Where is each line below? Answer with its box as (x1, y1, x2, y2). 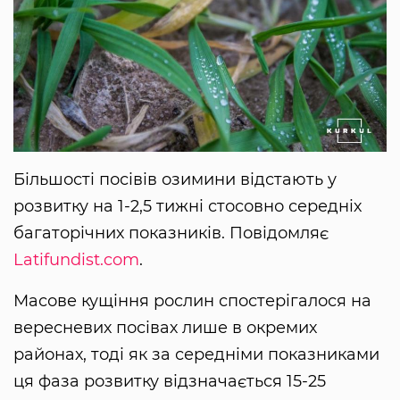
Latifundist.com (13, 250, 139, 271)
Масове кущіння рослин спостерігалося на (13, 291, 371, 312)
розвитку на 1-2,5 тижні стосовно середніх (13, 196, 362, 217)
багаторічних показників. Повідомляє (13, 223, 329, 244)
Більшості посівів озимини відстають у (13, 170, 337, 190)
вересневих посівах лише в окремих (13, 318, 317, 338)
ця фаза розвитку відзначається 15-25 (13, 371, 326, 392)
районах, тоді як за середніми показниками (13, 345, 379, 365)
